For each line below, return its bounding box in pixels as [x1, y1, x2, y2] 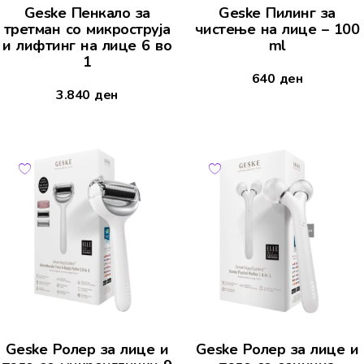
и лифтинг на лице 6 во [2, 36, 171, 56]
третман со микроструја [3, 19, 171, 40]
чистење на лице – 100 [194, 19, 360, 40]
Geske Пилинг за [219, 3, 336, 24]
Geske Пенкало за [24, 3, 150, 24]
